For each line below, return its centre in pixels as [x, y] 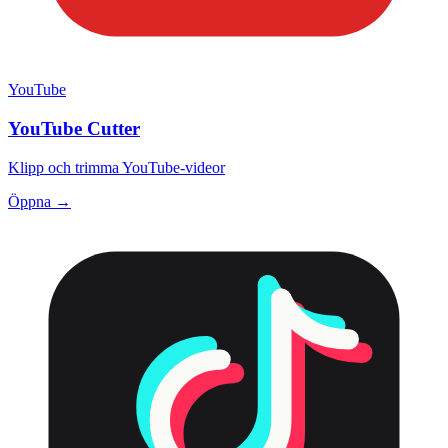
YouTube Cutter [74, 128]
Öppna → [39, 201]
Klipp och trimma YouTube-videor [116, 167]
